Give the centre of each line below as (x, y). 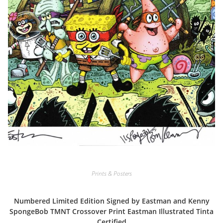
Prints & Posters (111, 173)
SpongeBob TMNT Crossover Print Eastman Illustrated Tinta (111, 211)
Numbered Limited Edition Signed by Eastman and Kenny (111, 201)
